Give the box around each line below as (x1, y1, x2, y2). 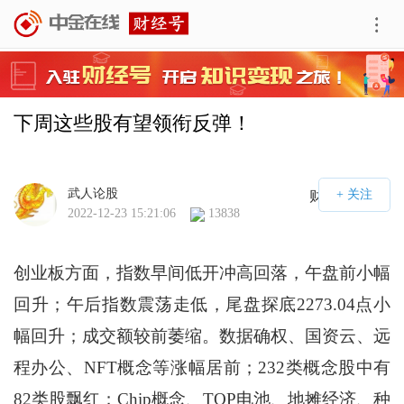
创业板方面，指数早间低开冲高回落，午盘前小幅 (13, 263, 391, 283)
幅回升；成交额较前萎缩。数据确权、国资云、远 (13, 326, 391, 346)
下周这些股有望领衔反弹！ (13, 112, 252, 134)
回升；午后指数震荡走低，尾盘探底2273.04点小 (13, 295, 391, 315)
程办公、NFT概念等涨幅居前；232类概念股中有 (13, 358, 391, 378)
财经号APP (309, 188, 381, 205)
